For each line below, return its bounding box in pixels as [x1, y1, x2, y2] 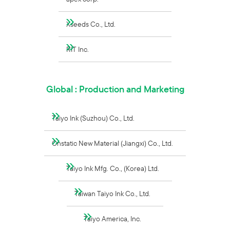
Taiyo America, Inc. [84, 214, 141, 223]
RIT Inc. [66, 45, 89, 54]
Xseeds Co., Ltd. [66, 20, 116, 29]
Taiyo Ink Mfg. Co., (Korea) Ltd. [66, 164, 159, 173]
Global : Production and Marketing [46, 83, 184, 95]
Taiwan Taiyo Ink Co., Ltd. [74, 189, 150, 198]
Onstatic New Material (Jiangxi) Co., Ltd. [52, 139, 173, 148]
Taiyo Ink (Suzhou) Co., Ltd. [52, 113, 135, 123]
